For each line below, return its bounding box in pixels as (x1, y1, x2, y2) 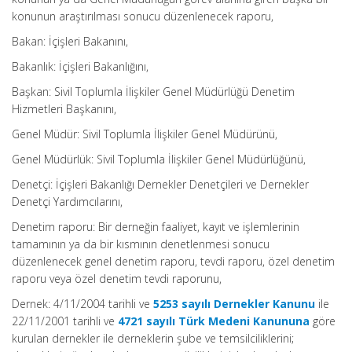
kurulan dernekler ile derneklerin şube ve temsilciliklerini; (12, 331, 294, 346)
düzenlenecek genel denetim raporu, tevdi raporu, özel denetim (12, 254, 335, 269)
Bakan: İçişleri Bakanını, (12, 34, 128, 49)
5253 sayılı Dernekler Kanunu (153, 296, 315, 311)
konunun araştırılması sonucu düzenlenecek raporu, (12, 9, 273, 24)
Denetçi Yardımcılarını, (12, 194, 123, 209)
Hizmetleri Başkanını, (12, 101, 116, 116)
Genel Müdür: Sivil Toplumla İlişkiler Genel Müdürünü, (12, 126, 277, 141)
